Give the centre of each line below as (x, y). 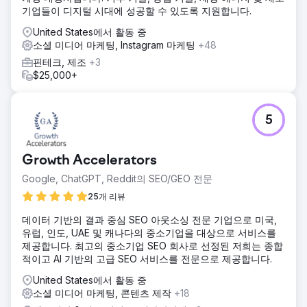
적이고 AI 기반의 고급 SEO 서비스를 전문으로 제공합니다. (147, 258)
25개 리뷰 (107, 196)
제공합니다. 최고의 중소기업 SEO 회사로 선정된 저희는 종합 (152, 245)
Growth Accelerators (89, 161)
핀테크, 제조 (61, 62)
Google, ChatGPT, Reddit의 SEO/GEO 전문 (117, 178)
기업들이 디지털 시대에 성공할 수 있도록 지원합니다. (137, 10)
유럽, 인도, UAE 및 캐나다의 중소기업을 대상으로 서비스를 (149, 232)
